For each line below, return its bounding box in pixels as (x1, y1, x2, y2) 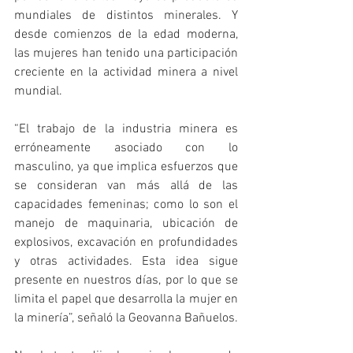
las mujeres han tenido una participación (14, 46, 238, 62)
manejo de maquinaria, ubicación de (14, 216, 238, 232)
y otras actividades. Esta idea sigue (14, 254, 238, 270)
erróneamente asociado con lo (14, 140, 238, 157)
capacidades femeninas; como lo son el (14, 197, 238, 214)
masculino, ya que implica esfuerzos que (14, 159, 238, 176)
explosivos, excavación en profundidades (14, 235, 238, 251)
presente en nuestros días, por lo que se (14, 273, 238, 289)
